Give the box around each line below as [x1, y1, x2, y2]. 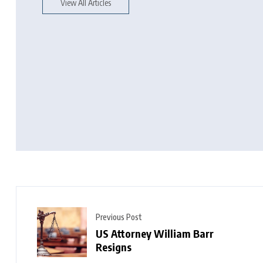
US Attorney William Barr [96, 227, 214, 241]
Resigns [96, 240, 131, 254]
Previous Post [96, 212, 142, 222]
